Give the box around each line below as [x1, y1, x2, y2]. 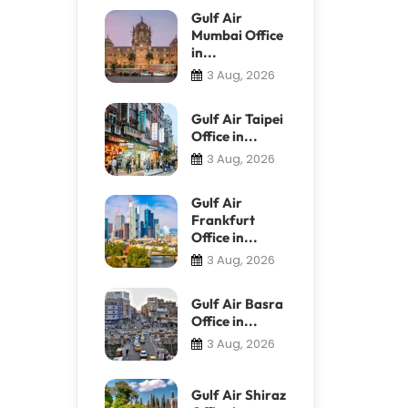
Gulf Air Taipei [190, 109, 283, 127]
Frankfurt [190, 210, 255, 229]
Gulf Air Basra [190, 294, 283, 312]
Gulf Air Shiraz [190, 385, 286, 403]
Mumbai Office [190, 25, 283, 44]
